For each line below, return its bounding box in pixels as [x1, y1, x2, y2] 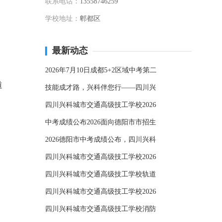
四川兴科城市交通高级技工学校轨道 [45, 170, 156, 178]
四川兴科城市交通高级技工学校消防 [45, 205, 156, 213]
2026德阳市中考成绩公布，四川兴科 [45, 136, 156, 143]
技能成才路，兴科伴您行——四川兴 [45, 84, 156, 91]
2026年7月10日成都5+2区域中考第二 [45, 66, 157, 74]
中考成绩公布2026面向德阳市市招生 [45, 118, 156, 126]
